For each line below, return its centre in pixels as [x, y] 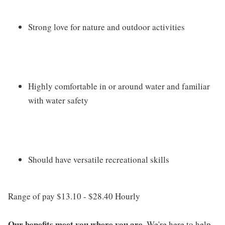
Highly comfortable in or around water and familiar [119, 86]
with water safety [58, 100]
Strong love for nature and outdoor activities [106, 27]
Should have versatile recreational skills [99, 160]
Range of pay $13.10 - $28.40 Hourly [74, 196]
